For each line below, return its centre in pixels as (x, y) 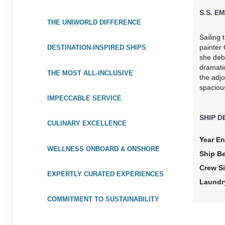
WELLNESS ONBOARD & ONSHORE (103, 149)
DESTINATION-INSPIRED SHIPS (96, 48)
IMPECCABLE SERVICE (84, 98)
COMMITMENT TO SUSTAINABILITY (103, 199)
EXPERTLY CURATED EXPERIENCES (105, 174)
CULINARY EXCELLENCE (87, 124)
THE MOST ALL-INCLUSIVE (90, 73)
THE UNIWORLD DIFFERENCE (94, 22)
